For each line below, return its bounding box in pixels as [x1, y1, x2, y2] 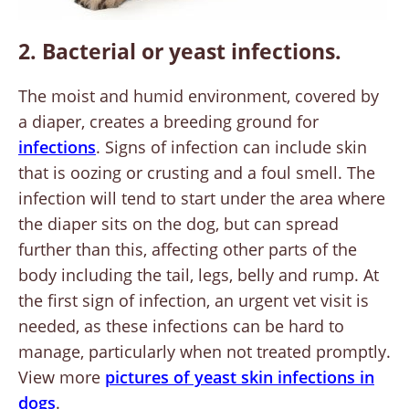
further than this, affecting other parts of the [18, 238, 357, 261]
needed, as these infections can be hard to [18, 315, 344, 338]
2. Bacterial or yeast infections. [18, 37, 341, 67]
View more [18, 366, 105, 389]
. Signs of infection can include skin [96, 136, 367, 159]
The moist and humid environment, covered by [18, 85, 379, 108]
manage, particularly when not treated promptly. [18, 341, 391, 363]
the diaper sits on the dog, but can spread [18, 213, 339, 236]
